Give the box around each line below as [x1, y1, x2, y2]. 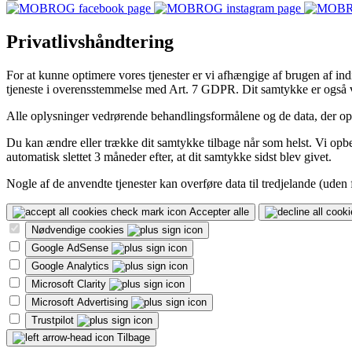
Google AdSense [31, 242, 112, 255]
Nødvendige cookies [31, 224, 127, 236]
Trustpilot [31, 314, 77, 327]
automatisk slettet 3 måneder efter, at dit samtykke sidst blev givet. [6, 150, 332, 164]
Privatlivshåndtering [6, 31, 174, 53]
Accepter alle [189, 206, 249, 218]
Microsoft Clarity [31, 278, 109, 291]
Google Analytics [31, 260, 112, 273]
